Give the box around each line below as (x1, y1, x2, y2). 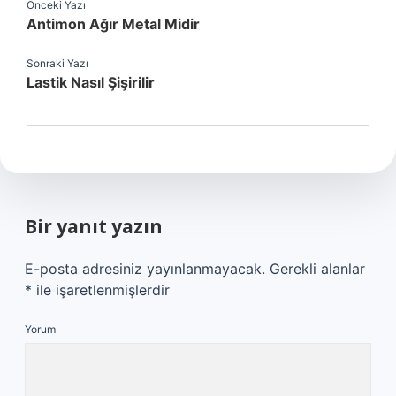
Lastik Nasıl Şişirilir (27, 73, 155, 91)
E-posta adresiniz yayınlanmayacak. (25, 260, 265, 278)
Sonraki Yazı (27, 57, 88, 70)
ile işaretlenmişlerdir (32, 281, 170, 299)
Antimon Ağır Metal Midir (27, 15, 200, 33)
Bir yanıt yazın (25, 214, 163, 239)
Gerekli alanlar (270, 260, 365, 278)
